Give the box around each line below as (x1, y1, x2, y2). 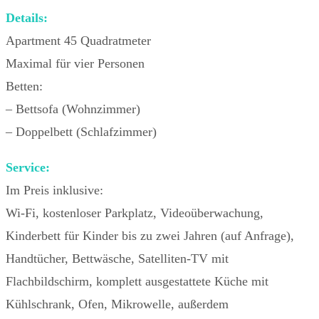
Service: (6, 159, 50, 174)
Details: (6, 10, 48, 25)
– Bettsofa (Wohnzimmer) (6, 101, 140, 116)
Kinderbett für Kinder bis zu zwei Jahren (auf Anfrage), (6, 228, 294, 243)
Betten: (6, 78, 43, 93)
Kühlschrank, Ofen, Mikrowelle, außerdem (6, 296, 229, 311)
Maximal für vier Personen (6, 56, 145, 70)
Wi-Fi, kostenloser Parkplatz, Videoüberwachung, (6, 205, 263, 220)
